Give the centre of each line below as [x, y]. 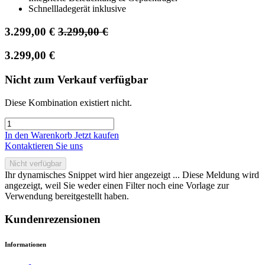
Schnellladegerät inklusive [77, 9]
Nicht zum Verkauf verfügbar [76, 80]
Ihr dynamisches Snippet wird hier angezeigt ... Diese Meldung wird [132, 174]
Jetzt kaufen [97, 135]
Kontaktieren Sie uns [44, 146]
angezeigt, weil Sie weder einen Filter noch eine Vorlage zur [117, 185]
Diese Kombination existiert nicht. [68, 102]
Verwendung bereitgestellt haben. [67, 196]
